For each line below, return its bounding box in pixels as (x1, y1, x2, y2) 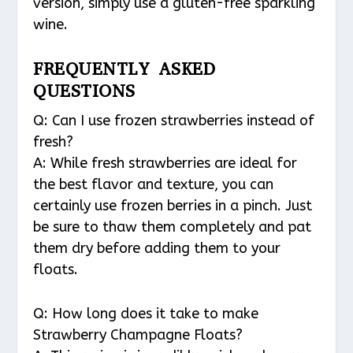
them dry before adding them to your (33, 240, 281, 258)
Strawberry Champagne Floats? (33, 325, 243, 344)
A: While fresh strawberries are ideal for (33, 154, 298, 173)
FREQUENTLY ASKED (33, 58, 216, 81)
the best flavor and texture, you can (33, 176, 274, 194)
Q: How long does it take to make (33, 304, 259, 322)
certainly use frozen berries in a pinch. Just (33, 197, 313, 215)
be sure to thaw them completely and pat (33, 218, 312, 236)
